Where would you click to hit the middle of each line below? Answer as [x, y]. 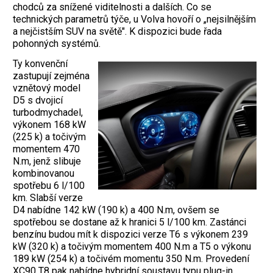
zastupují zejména [51, 76]
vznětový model [47, 88]
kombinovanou [44, 174]
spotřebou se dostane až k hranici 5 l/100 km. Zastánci [129, 222]
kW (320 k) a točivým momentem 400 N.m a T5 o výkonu [132, 247]
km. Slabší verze [48, 198]
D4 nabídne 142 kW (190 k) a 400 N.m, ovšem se [116, 210]
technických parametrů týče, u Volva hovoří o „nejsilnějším [134, 19]
